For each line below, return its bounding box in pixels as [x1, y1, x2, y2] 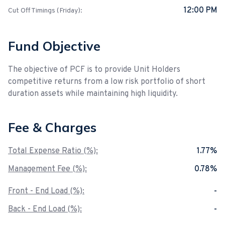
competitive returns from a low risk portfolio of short [8, 77, 205, 87]
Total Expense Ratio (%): [8, 146, 98, 156]
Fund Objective [8, 38, 100, 54]
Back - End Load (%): [8, 204, 82, 214]
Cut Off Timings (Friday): [8, 7, 82, 15]
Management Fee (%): [8, 164, 87, 174]
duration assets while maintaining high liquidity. [8, 89, 178, 99]
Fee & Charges [8, 120, 96, 135]
